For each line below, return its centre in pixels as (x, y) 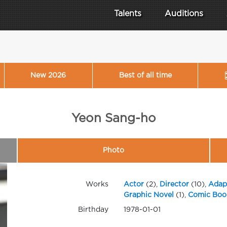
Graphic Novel (148, 195)
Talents (128, 14)
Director (174, 184)
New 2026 (48, 75)
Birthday (93, 210)
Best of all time (145, 75)
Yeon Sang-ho (113, 119)
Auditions (184, 14)
